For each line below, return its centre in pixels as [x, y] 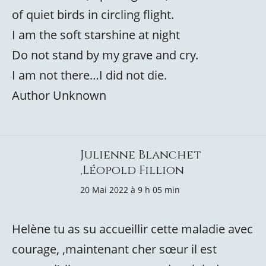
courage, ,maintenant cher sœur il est [114, 249]
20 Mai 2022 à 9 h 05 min [130, 190]
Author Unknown [59, 95]
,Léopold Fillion [132, 170]
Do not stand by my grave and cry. [105, 55]
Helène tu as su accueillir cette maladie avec [132, 229]
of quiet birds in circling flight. [93, 15]
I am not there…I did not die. [89, 75]
